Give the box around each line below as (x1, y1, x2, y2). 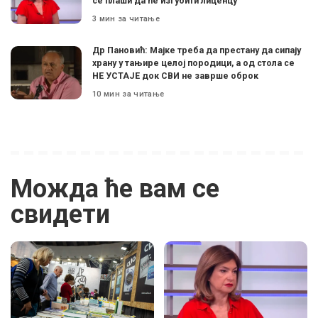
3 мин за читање (92, 13, 160, 23)
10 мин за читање (92, 89, 165, 99)
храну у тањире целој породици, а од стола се (92, 57, 295, 69)
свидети (11, 199, 110, 230)
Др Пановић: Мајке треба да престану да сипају (92, 45, 301, 56)
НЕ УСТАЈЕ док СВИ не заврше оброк (92, 70, 258, 82)
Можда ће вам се (11, 174, 219, 204)
